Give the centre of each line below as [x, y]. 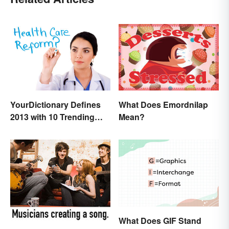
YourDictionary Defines [55, 105]
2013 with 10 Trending [52, 117]
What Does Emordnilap [163, 105]
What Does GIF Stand [160, 221]
